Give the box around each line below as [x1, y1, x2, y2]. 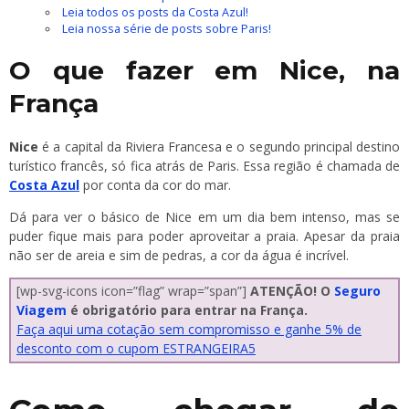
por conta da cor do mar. [79, 176, 231, 194]
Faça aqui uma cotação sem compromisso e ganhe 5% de [16, 320, 362, 339]
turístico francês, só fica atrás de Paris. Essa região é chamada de [9, 157, 400, 175]
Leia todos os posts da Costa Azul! [61, 4, 248, 20]
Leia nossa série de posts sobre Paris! [61, 20, 271, 37]
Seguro [334, 282, 381, 300]
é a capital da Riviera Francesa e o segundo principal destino [38, 138, 400, 156]
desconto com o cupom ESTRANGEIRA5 [16, 340, 256, 358]
